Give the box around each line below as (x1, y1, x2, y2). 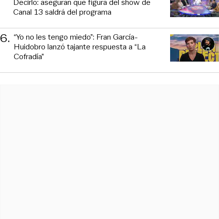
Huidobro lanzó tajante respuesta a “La (14, 41, 146, 53)
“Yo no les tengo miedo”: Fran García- (14, 31, 138, 43)
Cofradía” (14, 51, 44, 63)
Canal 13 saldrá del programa (13, 6, 111, 18)
